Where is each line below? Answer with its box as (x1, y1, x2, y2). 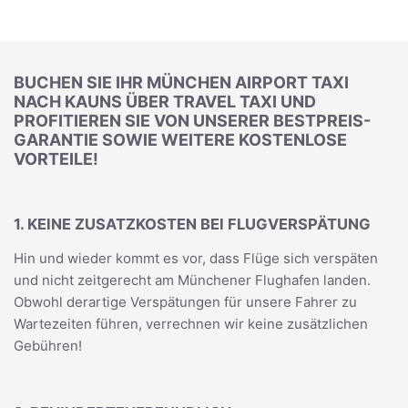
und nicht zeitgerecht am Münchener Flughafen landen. (14, 271, 371, 289)
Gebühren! (14, 337, 82, 354)
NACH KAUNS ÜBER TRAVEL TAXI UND (14, 92, 316, 111)
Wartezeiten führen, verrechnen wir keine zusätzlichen (14, 315, 368, 332)
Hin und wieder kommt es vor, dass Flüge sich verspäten (14, 250, 378, 267)
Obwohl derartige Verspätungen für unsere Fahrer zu (14, 293, 357, 311)
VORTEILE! (14, 149, 98, 168)
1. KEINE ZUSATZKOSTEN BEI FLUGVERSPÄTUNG (14, 214, 371, 233)
